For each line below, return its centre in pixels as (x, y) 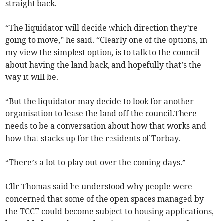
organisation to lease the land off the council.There (101, 114)
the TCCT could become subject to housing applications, (110, 211)
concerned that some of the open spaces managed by (105, 199)
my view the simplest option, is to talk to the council (103, 53)
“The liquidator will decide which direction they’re (102, 28)
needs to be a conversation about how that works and (106, 126)
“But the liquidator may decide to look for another (100, 101)
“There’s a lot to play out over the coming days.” (96, 163)
